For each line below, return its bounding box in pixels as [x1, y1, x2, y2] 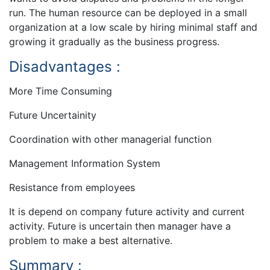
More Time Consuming [9, 84, 112, 97]
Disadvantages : [9, 57, 121, 75]
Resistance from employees [9, 181, 135, 193]
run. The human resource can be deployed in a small [9, 6, 247, 19]
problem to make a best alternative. [9, 234, 172, 246]
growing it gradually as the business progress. [9, 35, 219, 48]
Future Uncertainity [9, 108, 96, 121]
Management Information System [9, 157, 160, 169]
